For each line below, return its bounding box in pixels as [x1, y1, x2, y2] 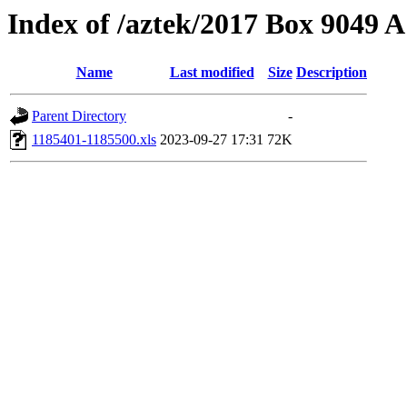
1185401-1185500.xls [32, 132, 156, 148]
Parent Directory [32, 108, 126, 124]
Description [296, 65, 367, 81]
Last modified [169, 65, 254, 81]
